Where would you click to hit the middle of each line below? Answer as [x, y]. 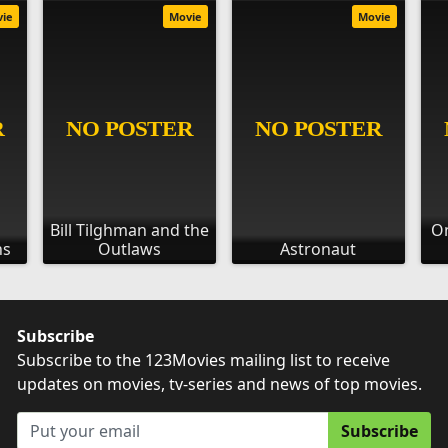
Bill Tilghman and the [130, 230]
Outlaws [130, 249]
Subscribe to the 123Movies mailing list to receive [204, 360]
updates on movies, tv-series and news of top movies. [220, 384]
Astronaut [318, 249]
